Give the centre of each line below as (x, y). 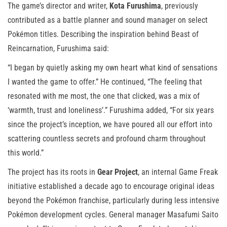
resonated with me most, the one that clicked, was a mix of (104, 96)
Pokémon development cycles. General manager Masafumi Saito (113, 214)
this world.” (26, 153)
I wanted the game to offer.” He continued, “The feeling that (105, 82)
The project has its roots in (52, 172)
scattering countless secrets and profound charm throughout (107, 138)
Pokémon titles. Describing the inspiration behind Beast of (103, 34)
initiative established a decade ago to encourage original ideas (111, 186)
